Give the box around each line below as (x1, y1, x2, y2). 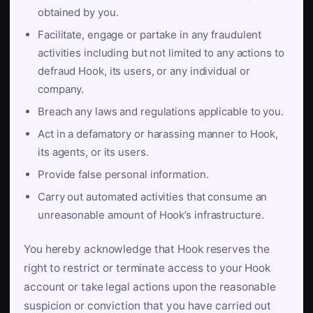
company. (38, 82, 85, 96)
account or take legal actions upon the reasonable (24, 280, 277, 293)
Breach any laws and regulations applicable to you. (38, 105, 284, 118)
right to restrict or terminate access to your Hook (24, 261, 270, 275)
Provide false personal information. (38, 168, 209, 181)
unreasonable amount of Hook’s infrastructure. (38, 208, 264, 221)
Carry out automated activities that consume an (38, 190, 268, 203)
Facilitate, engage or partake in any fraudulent (38, 28, 262, 41)
